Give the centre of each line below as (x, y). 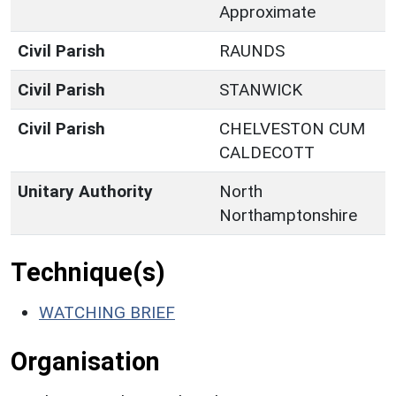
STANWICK (261, 89)
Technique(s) (88, 272)
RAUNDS (252, 50)
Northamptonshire (288, 215)
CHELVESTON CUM (292, 128)
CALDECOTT (267, 152)
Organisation (85, 361)
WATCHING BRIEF (107, 312)
